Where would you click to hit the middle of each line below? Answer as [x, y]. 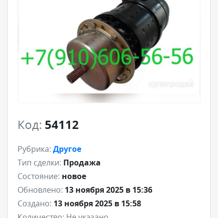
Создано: [35, 203]
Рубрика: [34, 149]
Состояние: [39, 176]
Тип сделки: [39, 162]
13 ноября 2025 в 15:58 [97, 203]
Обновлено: [40, 190]
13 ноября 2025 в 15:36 [109, 190]
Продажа [82, 162]
